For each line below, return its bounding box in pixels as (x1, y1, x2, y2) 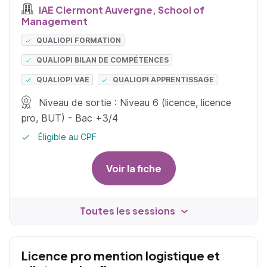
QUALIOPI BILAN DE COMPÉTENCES (36, 55, 169, 65)
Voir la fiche (105, 162, 162, 175)
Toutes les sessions (79, 204, 175, 218)
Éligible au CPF (36, 132, 97, 142)
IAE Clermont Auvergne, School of (36, 3, 204, 16)
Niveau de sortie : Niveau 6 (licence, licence (36, 97, 232, 109)
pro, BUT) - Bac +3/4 (21, 112, 118, 125)
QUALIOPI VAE (36, 75, 90, 85)
